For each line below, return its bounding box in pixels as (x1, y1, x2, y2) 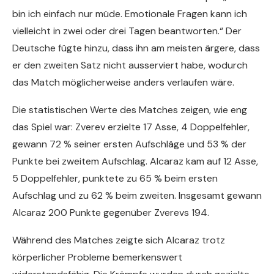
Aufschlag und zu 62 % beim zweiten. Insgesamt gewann (12, 189, 262, 202)
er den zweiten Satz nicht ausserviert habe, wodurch (12, 59, 248, 72)
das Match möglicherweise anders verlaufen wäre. (12, 76, 234, 89)
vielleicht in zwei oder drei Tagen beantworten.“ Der (12, 24, 242, 38)
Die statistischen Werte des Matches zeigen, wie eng (12, 103, 247, 117)
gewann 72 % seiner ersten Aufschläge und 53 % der (12, 138, 246, 151)
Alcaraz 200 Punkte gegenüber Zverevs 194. (12, 206, 209, 220)
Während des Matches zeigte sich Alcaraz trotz (12, 234, 225, 247)
